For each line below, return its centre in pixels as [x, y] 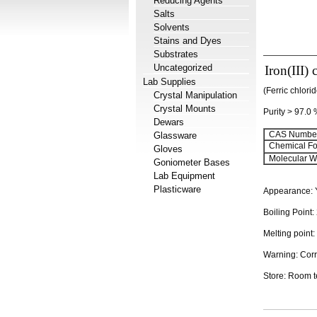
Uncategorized [183, 68]
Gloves [168, 149]
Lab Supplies [169, 82]
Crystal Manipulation [195, 95]
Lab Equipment [184, 176]
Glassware [175, 136]
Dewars [169, 122]
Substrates [176, 54]
